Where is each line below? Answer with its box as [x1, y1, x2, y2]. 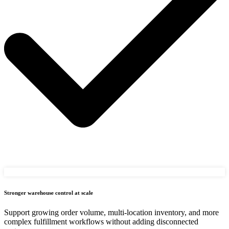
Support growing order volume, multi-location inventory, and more [4, 208, 219, 217]
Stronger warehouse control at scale [4, 189, 93, 196]
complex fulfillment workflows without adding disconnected [4, 217, 198, 226]
